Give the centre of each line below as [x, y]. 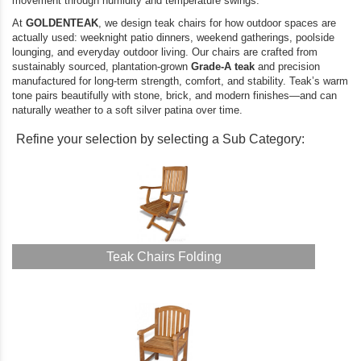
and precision [287, 66]
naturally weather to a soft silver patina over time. [127, 110]
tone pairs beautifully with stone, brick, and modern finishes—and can [174, 95]
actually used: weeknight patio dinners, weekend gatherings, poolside [173, 37]
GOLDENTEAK [62, 23]
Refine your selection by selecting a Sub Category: [160, 139]
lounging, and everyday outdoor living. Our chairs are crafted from [165, 52]
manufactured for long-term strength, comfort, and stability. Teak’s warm [180, 81]
